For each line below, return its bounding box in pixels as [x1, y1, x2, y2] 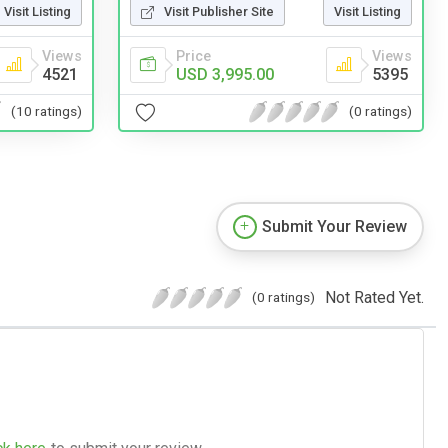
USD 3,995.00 [176, 64, 274, 84]
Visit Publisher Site [164, 3, 274, 19]
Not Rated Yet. [325, 287, 424, 307]
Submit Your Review [262, 216, 407, 236]
